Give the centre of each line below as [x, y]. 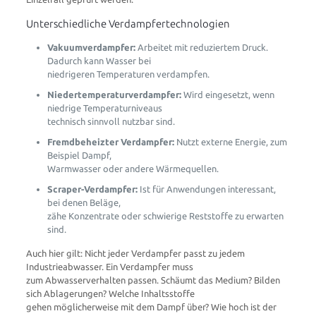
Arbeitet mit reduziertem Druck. [201, 47]
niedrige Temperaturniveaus [104, 108]
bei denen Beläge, [84, 202]
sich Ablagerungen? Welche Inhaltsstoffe [110, 293]
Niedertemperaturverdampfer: [114, 95]
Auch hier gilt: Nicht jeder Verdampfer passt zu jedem [135, 253]
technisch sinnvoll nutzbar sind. [111, 121]
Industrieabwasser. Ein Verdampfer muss [109, 267]
